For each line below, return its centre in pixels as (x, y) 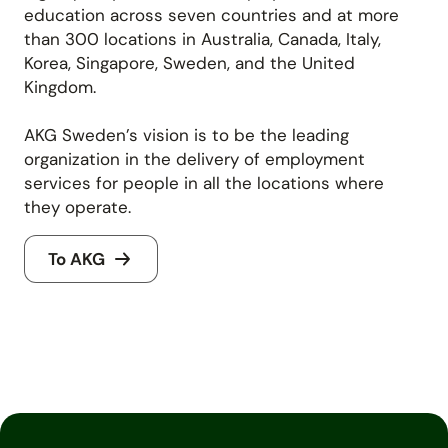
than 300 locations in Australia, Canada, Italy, (202, 38)
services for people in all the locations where (204, 182)
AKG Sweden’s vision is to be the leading (186, 134)
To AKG (76, 258)
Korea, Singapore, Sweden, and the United (189, 62)
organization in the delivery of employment (194, 158)
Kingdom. (60, 86)
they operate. (77, 206)
